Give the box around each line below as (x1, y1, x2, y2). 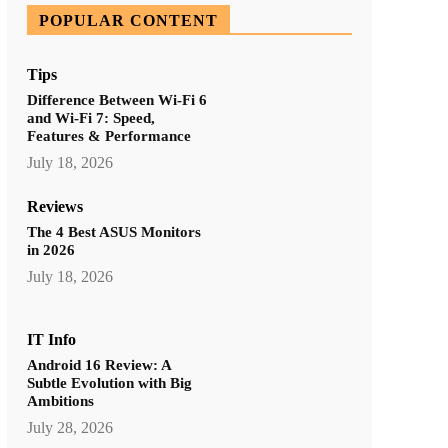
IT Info (26, 330, 76, 348)
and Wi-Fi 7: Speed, (26, 109, 155, 126)
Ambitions (26, 392, 94, 409)
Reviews (26, 198, 83, 216)
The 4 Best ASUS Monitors (26, 224, 201, 241)
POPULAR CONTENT (38, 11, 218, 29)
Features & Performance (26, 127, 191, 144)
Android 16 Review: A (26, 356, 172, 373)
